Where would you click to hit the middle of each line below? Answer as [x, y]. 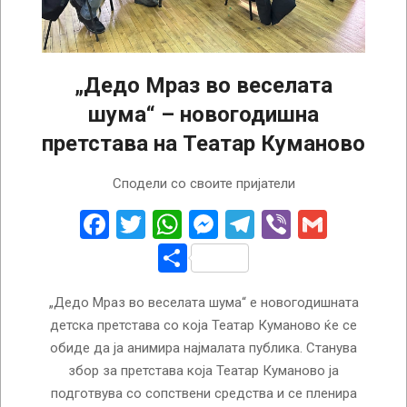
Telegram [313, 224]
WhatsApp [247, 224]
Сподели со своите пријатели [203, 183]
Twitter [190, 224]
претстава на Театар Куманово [203, 143]
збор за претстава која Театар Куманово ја [203, 370]
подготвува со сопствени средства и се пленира [203, 393]
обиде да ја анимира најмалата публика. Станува [203, 347]
